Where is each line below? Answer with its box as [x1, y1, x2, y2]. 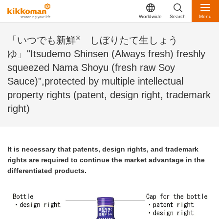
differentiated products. [7, 166, 87, 175]
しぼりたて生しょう [80, 35, 178, 46]
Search [169, 13, 186, 19]
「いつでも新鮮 [7, 35, 76, 46]
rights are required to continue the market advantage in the [7, 155, 205, 164]
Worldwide [139, 13, 162, 19]
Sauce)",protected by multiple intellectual [7, 76, 183, 87]
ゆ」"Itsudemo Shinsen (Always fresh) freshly [7, 48, 205, 60]
